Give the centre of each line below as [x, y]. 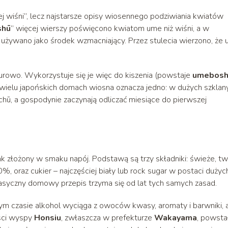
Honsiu [48, 218]
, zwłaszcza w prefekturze [108, 218]
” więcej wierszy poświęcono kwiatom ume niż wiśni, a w [110, 28]
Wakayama [176, 218]
